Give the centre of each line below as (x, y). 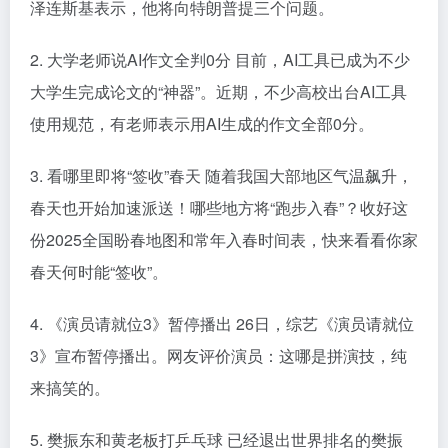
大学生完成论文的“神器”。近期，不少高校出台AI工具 (218, 92)
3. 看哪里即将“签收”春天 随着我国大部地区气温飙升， (221, 176)
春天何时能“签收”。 (99, 272)
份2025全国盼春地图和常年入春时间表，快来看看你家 (224, 240)
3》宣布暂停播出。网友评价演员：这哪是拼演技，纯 (218, 356)
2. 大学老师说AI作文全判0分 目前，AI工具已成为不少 (220, 60)
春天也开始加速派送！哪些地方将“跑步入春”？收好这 (219, 208)
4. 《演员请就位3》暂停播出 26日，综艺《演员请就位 (222, 324)
